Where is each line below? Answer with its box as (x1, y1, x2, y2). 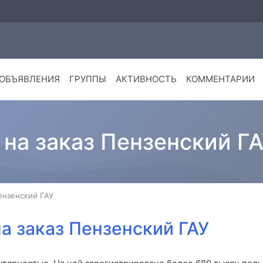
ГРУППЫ (69, 73, 106, 85)
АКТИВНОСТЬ (115, 73, 177, 85)
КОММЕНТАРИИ (186, 73, 255, 85)
